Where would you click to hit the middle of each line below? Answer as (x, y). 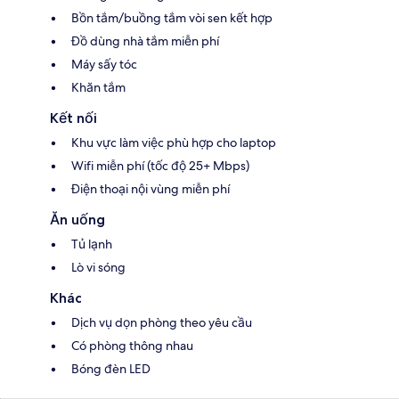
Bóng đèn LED (111, 369)
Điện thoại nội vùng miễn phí (151, 189)
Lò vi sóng (98, 268)
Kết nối (73, 118)
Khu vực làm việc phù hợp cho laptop (174, 143)
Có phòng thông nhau (132, 346)
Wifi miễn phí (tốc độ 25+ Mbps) (160, 166)
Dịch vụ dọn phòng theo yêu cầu (162, 323)
